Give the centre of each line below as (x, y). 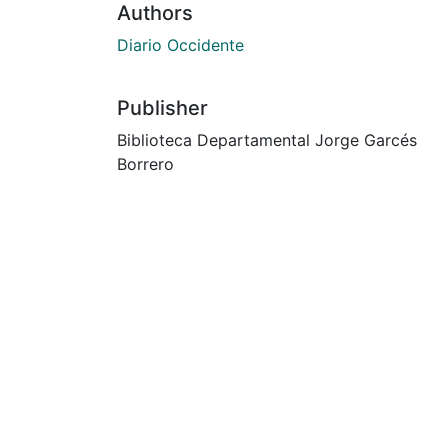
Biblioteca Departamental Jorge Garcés (267, 139)
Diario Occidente (180, 44)
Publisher (162, 107)
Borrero (145, 163)
